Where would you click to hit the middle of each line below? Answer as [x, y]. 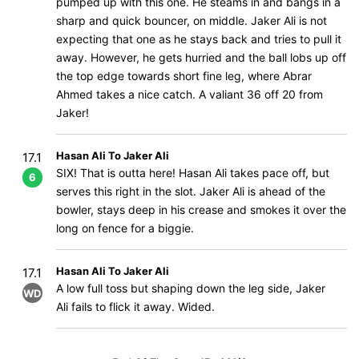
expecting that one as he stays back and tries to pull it [199, 39]
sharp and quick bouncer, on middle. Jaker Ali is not [192, 20]
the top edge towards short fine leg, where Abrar [184, 76]
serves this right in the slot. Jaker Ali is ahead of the [191, 191]
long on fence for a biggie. [125, 228]
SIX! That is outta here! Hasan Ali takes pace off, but [193, 173]
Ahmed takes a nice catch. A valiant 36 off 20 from [190, 94]
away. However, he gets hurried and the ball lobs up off [201, 57]
